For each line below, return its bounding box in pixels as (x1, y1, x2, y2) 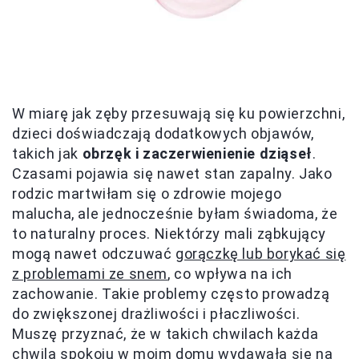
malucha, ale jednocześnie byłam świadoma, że (12, 205, 338, 222)
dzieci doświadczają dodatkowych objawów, (12, 125, 315, 142)
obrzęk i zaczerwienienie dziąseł (82, 145, 313, 162)
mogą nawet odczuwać (12, 245, 176, 262)
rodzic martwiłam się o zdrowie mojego (12, 185, 282, 202)
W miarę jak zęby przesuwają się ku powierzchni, (12, 105, 345, 122)
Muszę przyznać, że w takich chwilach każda (12, 325, 319, 342)
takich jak (12, 145, 83, 162)
